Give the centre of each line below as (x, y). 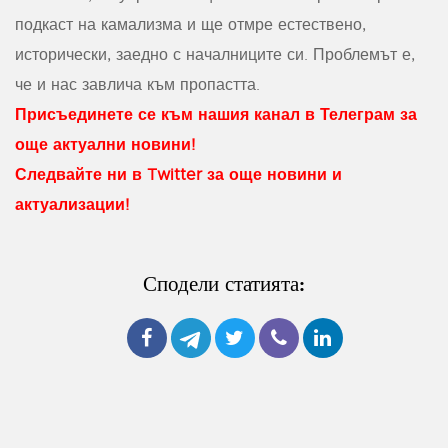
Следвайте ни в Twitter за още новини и (178, 174)
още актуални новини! (105, 144)
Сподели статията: (224, 283)
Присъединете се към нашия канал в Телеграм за (216, 114)
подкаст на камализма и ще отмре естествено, (190, 24)
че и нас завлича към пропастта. (137, 84)
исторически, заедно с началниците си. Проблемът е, (215, 54)
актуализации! (72, 204)
